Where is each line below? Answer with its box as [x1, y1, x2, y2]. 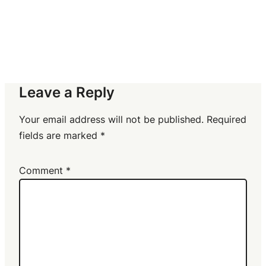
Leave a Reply [19, 84, 115, 101]
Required [207, 113, 246, 125]
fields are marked [19, 129, 100, 141]
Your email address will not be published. [19, 113, 204, 125]
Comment [19, 164, 66, 176]
